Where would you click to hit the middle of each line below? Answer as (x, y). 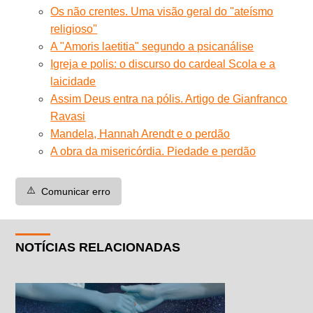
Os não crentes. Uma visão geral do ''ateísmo (162, 11)
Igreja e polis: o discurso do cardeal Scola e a (163, 64)
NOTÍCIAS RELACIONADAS (98, 247)
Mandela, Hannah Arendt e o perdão (140, 133)
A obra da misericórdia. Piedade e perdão (153, 151)
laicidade (73, 81)
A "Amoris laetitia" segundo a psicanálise (152, 46)
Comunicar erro (76, 191)
